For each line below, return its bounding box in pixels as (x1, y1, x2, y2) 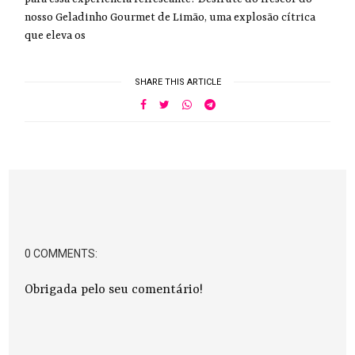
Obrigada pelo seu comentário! (25, 282, 204, 297)
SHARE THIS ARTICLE (134, 76, 221, 87)
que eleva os (25, 29, 86, 42)
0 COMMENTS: (25, 246, 98, 260)
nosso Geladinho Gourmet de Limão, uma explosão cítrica (25, 10, 316, 24)
